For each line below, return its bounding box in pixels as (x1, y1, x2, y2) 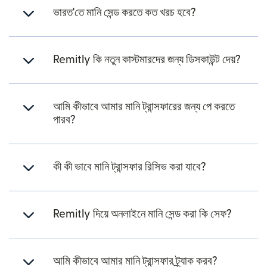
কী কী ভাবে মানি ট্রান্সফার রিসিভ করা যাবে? (53, 162, 206, 173)
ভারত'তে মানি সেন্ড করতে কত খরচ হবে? (53, 7, 196, 19)
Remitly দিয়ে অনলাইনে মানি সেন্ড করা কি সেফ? (53, 209, 232, 221)
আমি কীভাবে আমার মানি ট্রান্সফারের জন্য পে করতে (53, 101, 235, 113)
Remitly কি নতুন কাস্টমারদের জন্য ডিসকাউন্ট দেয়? (53, 54, 241, 66)
